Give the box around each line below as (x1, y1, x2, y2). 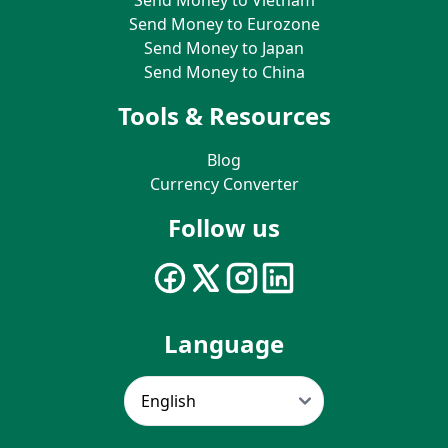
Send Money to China (143, 60, 305, 83)
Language (164, 326, 284, 360)
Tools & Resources (117, 98, 331, 132)
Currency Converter (149, 172, 299, 195)
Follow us (168, 210, 280, 244)
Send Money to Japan (144, 36, 304, 59)
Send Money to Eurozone (128, 12, 320, 35)
